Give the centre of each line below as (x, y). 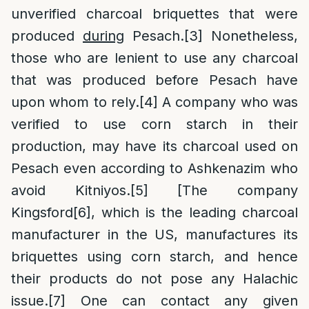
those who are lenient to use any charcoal (154, 58)
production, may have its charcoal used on (154, 146)
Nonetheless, (250, 36)
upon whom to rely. (75, 102)
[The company (223, 190)
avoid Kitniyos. (71, 190)
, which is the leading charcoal (195, 212)
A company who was (228, 102)
